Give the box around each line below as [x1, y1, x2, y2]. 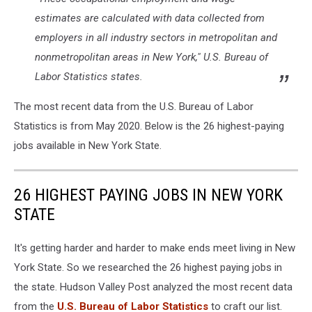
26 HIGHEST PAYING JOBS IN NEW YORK [14, 185, 283, 205]
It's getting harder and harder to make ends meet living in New [14, 241, 295, 254]
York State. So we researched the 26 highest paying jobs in [14, 260, 282, 274]
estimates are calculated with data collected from [35, 11, 265, 24]
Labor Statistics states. [35, 70, 143, 83]
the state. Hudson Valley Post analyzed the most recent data [14, 280, 292, 293]
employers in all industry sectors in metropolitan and [35, 31, 277, 44]
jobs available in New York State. [14, 139, 162, 152]
